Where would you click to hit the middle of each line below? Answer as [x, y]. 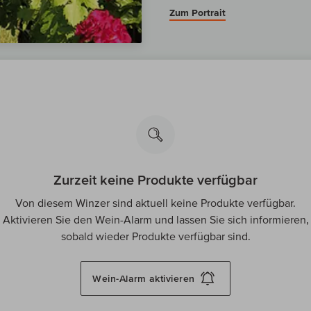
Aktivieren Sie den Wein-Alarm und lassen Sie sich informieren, [155, 220]
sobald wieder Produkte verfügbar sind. [155, 236]
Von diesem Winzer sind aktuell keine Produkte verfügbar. [155, 203]
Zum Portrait [197, 13]
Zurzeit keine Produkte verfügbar [155, 180]
